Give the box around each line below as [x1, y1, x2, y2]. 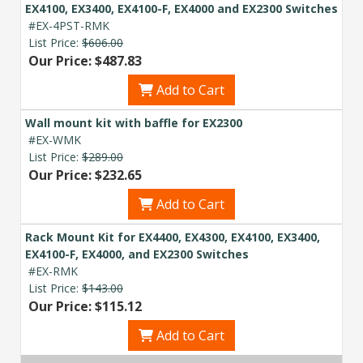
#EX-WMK [28, 131, 81, 147]
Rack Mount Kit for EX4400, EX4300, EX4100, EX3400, [25, 228, 320, 245]
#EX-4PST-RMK [28, 17, 109, 33]
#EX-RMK [28, 263, 78, 279]
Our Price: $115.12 [28, 297, 142, 315]
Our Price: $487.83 [28, 51, 142, 70]
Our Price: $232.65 [28, 165, 142, 184]
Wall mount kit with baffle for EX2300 [25, 114, 242, 130]
